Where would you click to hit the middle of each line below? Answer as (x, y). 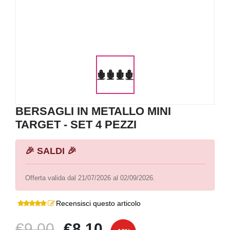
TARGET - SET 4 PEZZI (76, 124)
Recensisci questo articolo (98, 203)
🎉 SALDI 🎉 (51, 151)
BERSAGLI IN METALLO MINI (93, 111)
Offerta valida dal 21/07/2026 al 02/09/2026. (90, 178)
